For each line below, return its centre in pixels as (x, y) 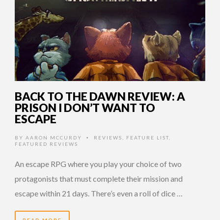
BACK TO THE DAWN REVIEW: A (100, 96)
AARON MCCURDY (54, 137)
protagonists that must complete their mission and (99, 178)
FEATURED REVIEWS (46, 144)
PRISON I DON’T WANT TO (85, 107)
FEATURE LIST (148, 137)
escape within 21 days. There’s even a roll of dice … (99, 193)
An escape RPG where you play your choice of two (98, 164)
